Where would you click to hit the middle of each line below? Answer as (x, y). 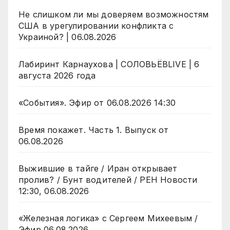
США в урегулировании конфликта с (96, 26)
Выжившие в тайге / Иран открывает (98, 169)
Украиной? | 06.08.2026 (68, 37)
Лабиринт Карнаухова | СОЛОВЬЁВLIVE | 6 (109, 64)
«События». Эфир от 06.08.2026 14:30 (97, 103)
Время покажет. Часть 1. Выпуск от (94, 130)
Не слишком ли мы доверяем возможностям (114, 15)
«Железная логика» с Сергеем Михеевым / (108, 218)
